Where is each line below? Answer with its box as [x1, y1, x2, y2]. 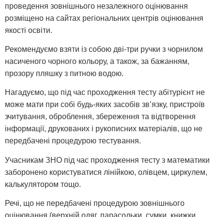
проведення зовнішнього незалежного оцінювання [5, 1, 188, 10]
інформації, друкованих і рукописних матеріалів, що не [5, 124, 202, 133]
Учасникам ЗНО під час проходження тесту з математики [5, 155, 210, 164]
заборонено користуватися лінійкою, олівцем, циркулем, [5, 168, 207, 176]
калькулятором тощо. [5, 180, 81, 188]
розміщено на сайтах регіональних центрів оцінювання [5, 14, 203, 22]
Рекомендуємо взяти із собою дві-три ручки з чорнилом [5, 45, 203, 53]
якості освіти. [5, 26, 52, 34]
